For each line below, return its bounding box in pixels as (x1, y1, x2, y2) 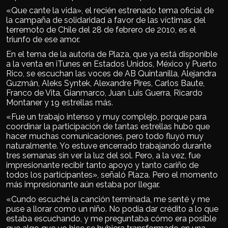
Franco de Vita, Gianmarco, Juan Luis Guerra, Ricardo (6, 88, 203, 98)
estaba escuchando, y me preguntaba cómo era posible (6, 213, 216, 223)
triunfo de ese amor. (6, 35, 80, 45)
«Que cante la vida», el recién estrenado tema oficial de (6, 6, 214, 16)
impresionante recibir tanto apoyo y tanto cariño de (6, 160, 198, 170)
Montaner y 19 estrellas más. (6, 97, 113, 107)
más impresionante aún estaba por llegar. (6, 180, 160, 190)
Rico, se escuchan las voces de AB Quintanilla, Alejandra (6, 68, 216, 78)
